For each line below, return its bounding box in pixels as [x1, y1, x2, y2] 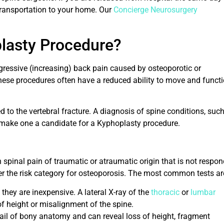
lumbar [190, 187, 215, 197]
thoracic [151, 187, 179, 197]
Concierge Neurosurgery [113, 5, 197, 15]
